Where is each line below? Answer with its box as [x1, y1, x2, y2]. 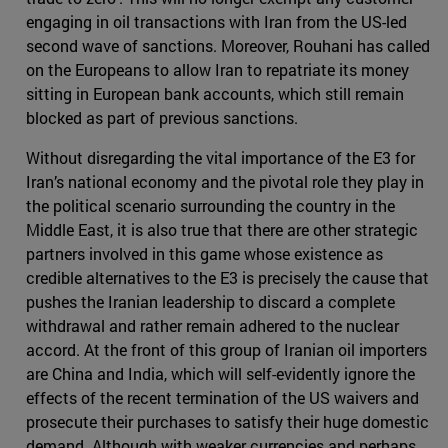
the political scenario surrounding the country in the [26, 195, 395, 217]
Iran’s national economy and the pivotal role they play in [26, 171, 424, 193]
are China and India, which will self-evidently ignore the [26, 363, 415, 385]
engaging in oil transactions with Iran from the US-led [26, 11, 407, 33]
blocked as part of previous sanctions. [26, 107, 298, 129]
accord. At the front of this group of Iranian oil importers [26, 339, 427, 361]
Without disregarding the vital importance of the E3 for [26, 147, 415, 169]
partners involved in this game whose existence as [26, 243, 383, 265]
